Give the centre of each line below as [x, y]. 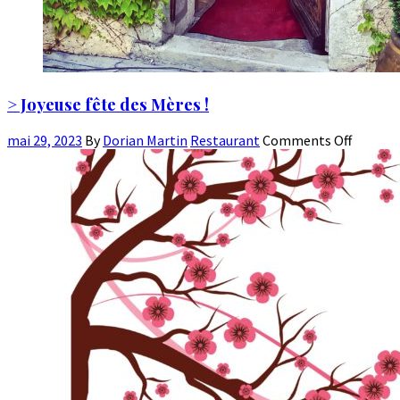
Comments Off [307, 141]
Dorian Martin [145, 141]
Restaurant [225, 141]
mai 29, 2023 [45, 141]
